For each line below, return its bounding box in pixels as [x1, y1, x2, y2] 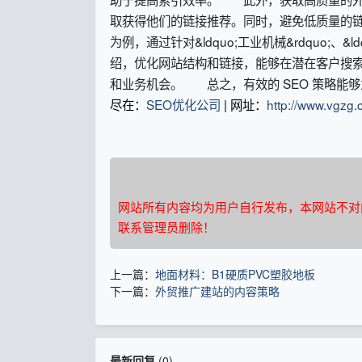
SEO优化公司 [145, 95, 221, 113]
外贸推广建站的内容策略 [154, 282, 280, 299]
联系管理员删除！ [117, 217, 215, 235]
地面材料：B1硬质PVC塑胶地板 [154, 265, 315, 282]
